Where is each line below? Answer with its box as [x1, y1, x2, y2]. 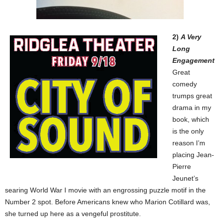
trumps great [172, 92, 212, 100]
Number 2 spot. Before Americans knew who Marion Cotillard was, [5, 198, 210, 206]
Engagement [172, 56, 215, 65]
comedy [172, 80, 197, 88]
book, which [172, 115, 209, 124]
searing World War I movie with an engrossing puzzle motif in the [5, 186, 206, 194]
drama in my [172, 104, 211, 112]
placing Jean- [172, 151, 214, 159]
